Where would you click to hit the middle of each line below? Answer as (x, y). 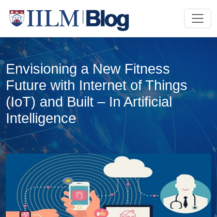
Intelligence (41, 118)
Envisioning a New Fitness (88, 69)
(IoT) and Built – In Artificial (89, 102)
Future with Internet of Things (97, 85)
